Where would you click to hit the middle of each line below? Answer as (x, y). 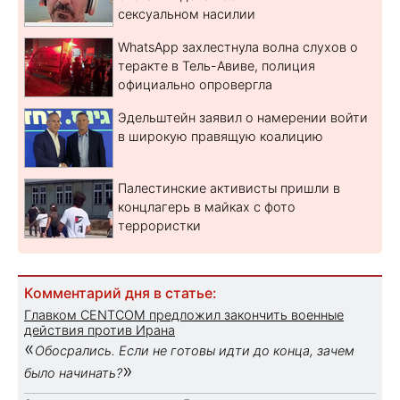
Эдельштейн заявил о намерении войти (243, 117)
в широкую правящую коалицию (221, 136)
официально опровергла (195, 84)
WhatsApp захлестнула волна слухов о (238, 46)
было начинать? (73, 372)
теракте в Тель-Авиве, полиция (217, 65)
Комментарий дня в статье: (120, 293)
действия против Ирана (100, 329)
